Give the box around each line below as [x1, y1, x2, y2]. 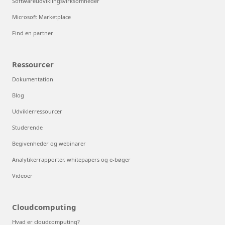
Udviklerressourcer [12, 107, 62, 115]
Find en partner [12, 29, 53, 37]
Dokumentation [12, 75, 53, 83]
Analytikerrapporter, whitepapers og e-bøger [12, 155, 131, 163]
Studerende [12, 123, 43, 131]
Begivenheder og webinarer [12, 139, 86, 147]
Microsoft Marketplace [12, 13, 71, 21]
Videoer [12, 171, 33, 179]
